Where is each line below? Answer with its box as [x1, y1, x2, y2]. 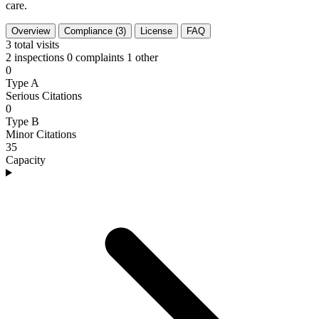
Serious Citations [6, 89, 82, 102]
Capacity [6, 153, 46, 166]
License [140, 25, 172, 36]
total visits [14, 38, 59, 51]
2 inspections [6, 51, 64, 63]
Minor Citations [6, 127, 76, 140]
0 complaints [67, 51, 124, 63]
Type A [6, 76, 39, 89]
